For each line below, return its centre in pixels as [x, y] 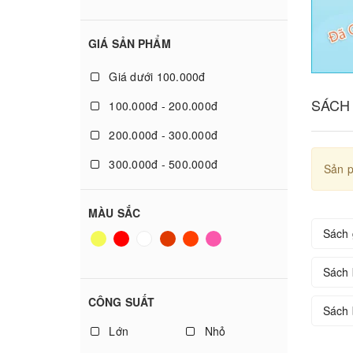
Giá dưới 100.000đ [156, 76]
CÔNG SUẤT [122, 302]
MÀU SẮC [114, 213]
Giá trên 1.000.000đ [159, 222]
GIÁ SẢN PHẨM [130, 43]
